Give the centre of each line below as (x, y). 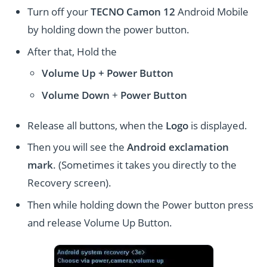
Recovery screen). (70, 183)
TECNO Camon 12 (133, 11)
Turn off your (59, 11)
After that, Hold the (72, 51)
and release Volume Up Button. (100, 223)
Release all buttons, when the (97, 125)
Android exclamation (178, 147)
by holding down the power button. (109, 29)
